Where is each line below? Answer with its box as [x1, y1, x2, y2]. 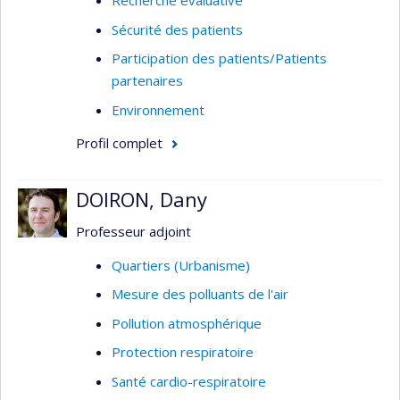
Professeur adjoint [76, 222, 191, 240]
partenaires [112, 71, 183, 89]
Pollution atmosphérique [112, 313, 262, 332]
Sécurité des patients [112, 20, 243, 38]
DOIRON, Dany [76, 185, 207, 212]
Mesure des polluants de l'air [112, 285, 288, 303]
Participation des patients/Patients [112, 49, 327, 67]
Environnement [112, 100, 204, 119]
